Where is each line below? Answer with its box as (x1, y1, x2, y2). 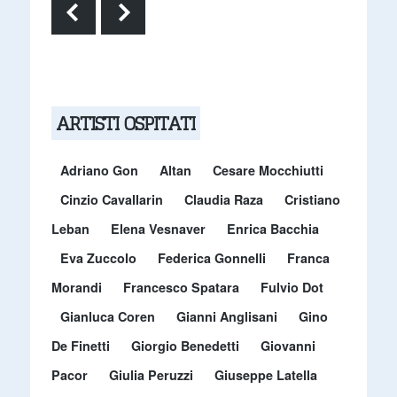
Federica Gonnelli (157, 248, 266, 267)
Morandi (51, 277, 102, 296)
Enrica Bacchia (226, 219, 319, 237)
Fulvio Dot (260, 277, 323, 296)
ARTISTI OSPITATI (55, 105, 195, 140)
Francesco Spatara (122, 277, 239, 296)
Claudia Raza (183, 190, 263, 208)
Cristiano (284, 190, 340, 208)
